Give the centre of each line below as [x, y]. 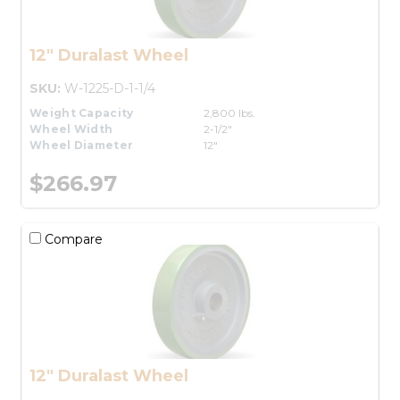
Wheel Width [71, 129]
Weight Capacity [82, 112]
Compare [72, 239]
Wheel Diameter [82, 145]
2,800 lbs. [229, 112]
